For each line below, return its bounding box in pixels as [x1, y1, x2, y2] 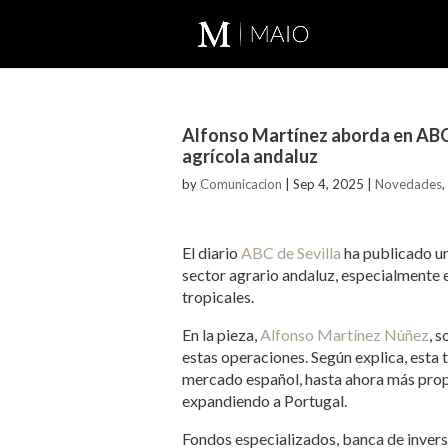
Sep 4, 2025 [293, 176, 364, 192]
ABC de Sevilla [241, 243, 341, 262]
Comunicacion [200, 176, 282, 192]
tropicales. [182, 287, 254, 306]
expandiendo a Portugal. [182, 391, 347, 410]
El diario [182, 243, 241, 262]
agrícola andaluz [182, 145, 318, 167]
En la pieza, [182, 325, 260, 344]
